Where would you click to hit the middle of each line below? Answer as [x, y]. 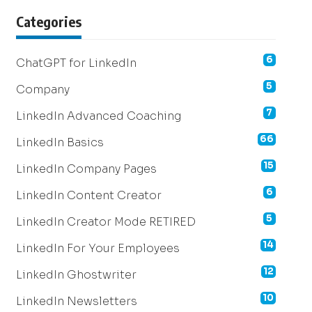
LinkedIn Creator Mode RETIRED [106, 222]
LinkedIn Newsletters [76, 301]
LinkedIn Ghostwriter [76, 275]
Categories [48, 21]
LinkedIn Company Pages [86, 169]
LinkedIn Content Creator [88, 195]
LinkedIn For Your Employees [97, 248]
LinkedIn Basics [60, 142]
